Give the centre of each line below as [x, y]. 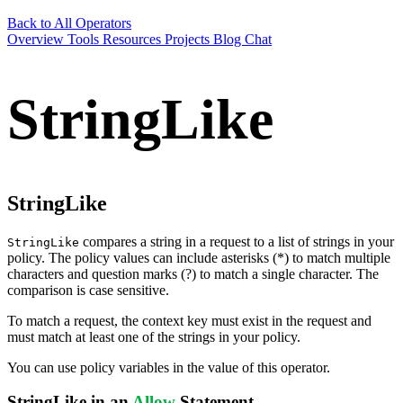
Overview [37, 39]
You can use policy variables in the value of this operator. [169, 367]
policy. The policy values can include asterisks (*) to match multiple [199, 257]
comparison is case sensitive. [88, 290]
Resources [134, 39]
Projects [189, 39]
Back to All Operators [69, 23]
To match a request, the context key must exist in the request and [189, 320]
